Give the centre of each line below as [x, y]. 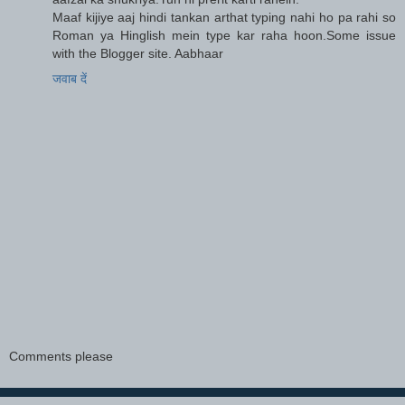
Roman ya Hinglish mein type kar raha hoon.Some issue [224, 35]
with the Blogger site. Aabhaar [138, 53]
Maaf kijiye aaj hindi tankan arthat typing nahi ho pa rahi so [224, 17]
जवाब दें [70, 78]
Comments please [61, 357]
